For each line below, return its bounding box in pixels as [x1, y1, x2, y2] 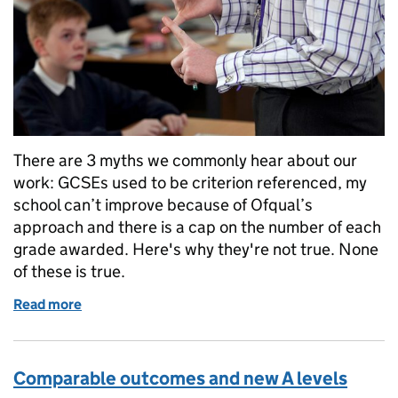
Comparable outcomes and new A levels [13, 367, 347, 391]
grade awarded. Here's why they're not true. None [13, 239, 378, 260]
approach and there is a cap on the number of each [13, 217, 381, 238]
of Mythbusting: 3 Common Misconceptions [84, 296, 354, 314]
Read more [13, 296, 82, 314]
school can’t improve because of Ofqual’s [13, 195, 313, 216]
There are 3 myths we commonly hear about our [13, 150, 357, 171]
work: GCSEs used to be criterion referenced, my [13, 172, 367, 194]
